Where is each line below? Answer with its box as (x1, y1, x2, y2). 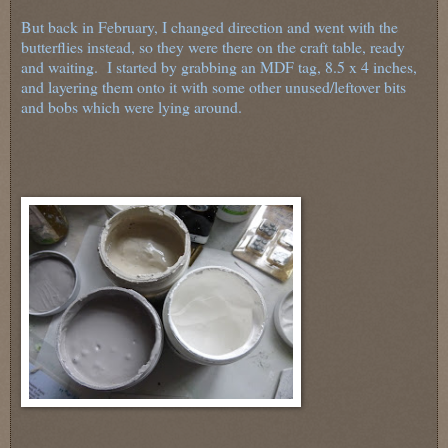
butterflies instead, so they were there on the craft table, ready (21, 36, 405, 58)
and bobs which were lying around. (21, 96, 242, 118)
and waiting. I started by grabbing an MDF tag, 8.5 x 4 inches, (21, 56, 417, 78)
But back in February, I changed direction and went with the (21, 16, 398, 38)
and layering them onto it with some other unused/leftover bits (21, 76, 406, 98)
